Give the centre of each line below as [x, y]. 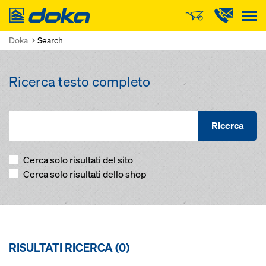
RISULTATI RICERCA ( [64, 248]
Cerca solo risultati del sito [77, 160]
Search [50, 40]
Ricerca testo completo [80, 82]
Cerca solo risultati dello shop [84, 174]
